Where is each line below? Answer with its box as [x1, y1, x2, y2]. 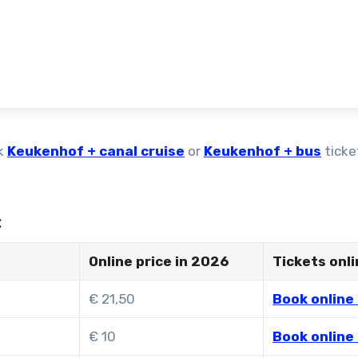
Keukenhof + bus [204, 142, 321, 159]
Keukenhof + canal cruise [7, 142, 185, 159]
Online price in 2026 [89, 253, 229, 269]
